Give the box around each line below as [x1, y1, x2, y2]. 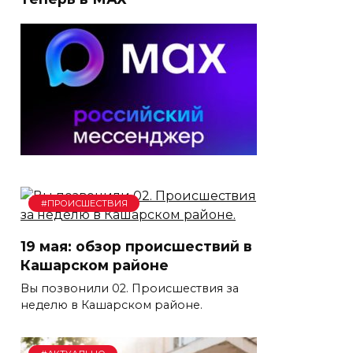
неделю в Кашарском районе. [20, 297, 203, 312]
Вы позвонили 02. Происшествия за [20, 281, 239, 295]
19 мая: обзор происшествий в [20, 237, 252, 255]
